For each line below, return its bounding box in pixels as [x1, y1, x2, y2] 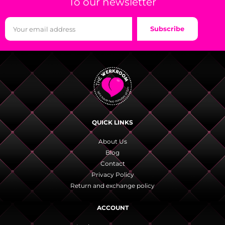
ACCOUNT [96, 204, 129, 212]
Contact [100, 160, 125, 168]
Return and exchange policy [70, 182, 155, 190]
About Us [98, 138, 127, 146]
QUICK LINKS [92, 119, 133, 127]
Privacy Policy [91, 171, 134, 179]
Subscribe [150, 25, 185, 33]
